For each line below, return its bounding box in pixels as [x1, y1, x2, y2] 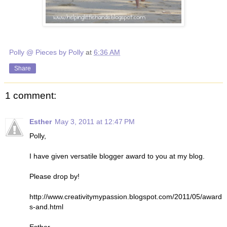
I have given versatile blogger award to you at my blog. [29, 152, 205, 161]
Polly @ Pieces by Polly [9, 48, 84, 56]
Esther [29, 118, 52, 126]
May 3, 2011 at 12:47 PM [55, 118, 135, 126]
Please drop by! [29, 172, 80, 181]
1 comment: [5, 90, 56, 101]
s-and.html [29, 203, 63, 211]
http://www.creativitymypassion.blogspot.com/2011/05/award [29, 193, 222, 201]
